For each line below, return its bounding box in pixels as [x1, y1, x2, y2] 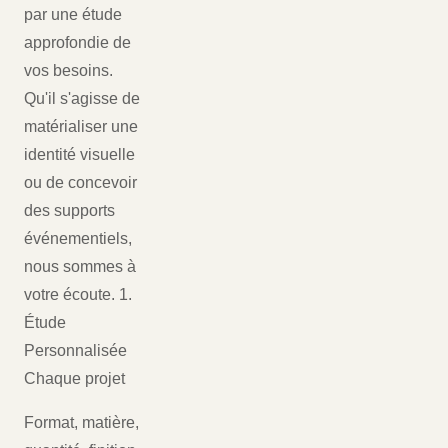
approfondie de [24, 34, 131, 52]
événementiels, [24, 230, 132, 248]
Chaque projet [24, 370, 125, 388]
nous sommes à [24, 258, 136, 276]
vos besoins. [24, 62, 113, 80]
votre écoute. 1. [24, 286, 132, 304]
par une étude [24, 6, 122, 24]
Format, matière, [24, 414, 139, 432]
